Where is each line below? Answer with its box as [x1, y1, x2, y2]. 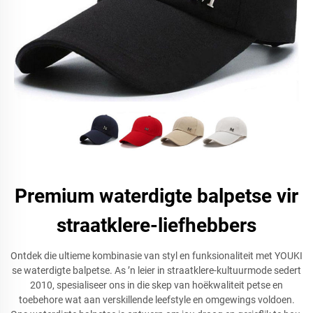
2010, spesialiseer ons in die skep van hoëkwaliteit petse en [30, 279, 283, 291]
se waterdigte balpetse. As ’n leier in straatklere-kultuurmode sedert [12, 265, 301, 276]
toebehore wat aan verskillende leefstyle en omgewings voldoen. [18, 294, 295, 305]
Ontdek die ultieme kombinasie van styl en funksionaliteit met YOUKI [10, 250, 303, 261]
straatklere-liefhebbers [57, 214, 256, 237]
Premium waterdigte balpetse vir [15, 184, 298, 208]
